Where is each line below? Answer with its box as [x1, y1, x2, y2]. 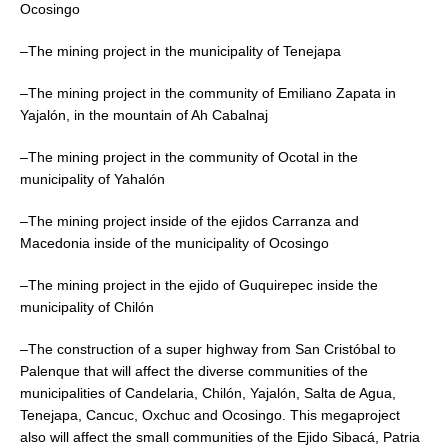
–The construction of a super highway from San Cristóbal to [20, 340, 396, 357]
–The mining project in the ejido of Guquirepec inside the [20, 276, 378, 293]
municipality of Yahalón [20, 170, 165, 187]
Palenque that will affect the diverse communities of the [20, 362, 368, 379]
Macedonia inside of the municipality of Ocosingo [20, 234, 329, 251]
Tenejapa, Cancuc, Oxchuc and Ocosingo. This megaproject [20, 406, 400, 423]
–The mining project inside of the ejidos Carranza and [20, 212, 359, 229]
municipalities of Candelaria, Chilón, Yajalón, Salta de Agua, [20, 384, 396, 401]
